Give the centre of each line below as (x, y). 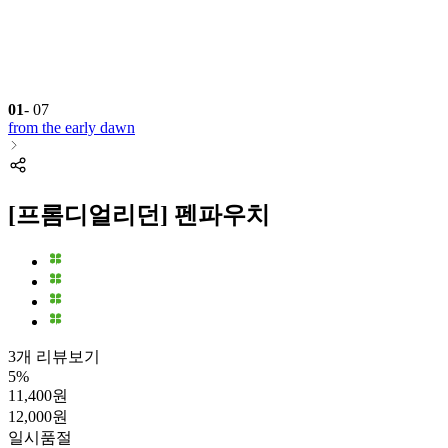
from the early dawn (71, 128)
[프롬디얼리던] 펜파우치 (139, 215)
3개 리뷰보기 (54, 357)
